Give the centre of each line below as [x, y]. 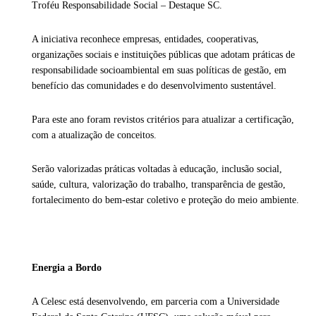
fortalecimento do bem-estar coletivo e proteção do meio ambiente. [165, 200]
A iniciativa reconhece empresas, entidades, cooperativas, [145, 39]
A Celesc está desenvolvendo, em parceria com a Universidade [156, 302]
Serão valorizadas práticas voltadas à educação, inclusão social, [157, 169]
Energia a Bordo [67, 268]
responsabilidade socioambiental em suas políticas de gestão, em [159, 71]
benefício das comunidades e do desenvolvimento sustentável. [154, 86]
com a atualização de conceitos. [94, 135]
